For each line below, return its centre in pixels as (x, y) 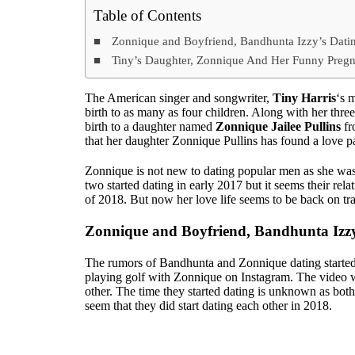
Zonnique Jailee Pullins (278, 126)
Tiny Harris (304, 97)
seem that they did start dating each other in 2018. (208, 305)
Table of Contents (147, 15)
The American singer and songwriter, (179, 97)
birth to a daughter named (150, 126)
